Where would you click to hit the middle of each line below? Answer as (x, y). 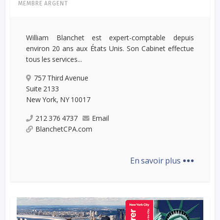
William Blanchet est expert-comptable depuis (110, 37)
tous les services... (54, 59)
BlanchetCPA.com (64, 129)
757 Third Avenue (61, 78)
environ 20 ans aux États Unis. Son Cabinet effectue (110, 48)
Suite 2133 (43, 88)
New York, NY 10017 (58, 99)
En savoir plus (156, 160)
